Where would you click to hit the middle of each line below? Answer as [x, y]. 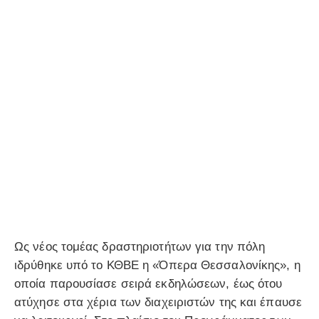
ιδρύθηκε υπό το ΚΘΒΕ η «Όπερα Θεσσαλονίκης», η [157, 266]
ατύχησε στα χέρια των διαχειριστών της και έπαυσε [158, 303]
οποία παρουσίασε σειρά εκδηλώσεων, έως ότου [148, 284]
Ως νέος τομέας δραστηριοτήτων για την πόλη [140, 247]
